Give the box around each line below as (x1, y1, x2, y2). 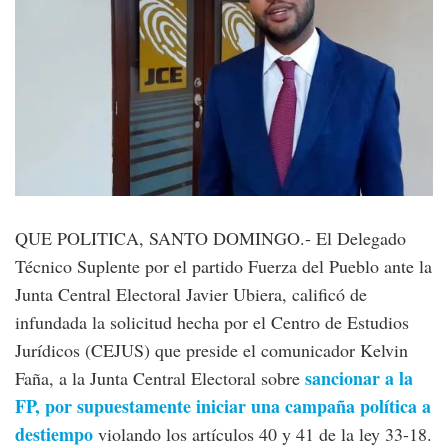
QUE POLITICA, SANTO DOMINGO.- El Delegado (15, 225, 406, 250)
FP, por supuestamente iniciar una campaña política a (15, 392, 431, 419)
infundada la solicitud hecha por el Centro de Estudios (15, 309, 409, 334)
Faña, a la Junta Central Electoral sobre (15, 365, 300, 390)
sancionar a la (305, 364, 413, 391)
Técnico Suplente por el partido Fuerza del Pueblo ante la (15, 253, 432, 278)
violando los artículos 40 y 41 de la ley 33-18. (98, 421, 432, 446)
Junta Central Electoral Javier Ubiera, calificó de (15, 281, 367, 306)
